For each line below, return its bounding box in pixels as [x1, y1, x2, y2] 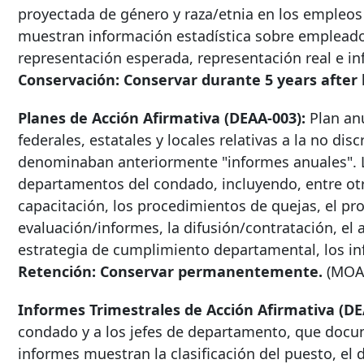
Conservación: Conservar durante [18, 70, 265, 90]
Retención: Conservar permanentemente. [18, 262, 323, 282]
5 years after [265, 70, 357, 90]
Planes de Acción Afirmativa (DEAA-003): [18, 108, 305, 128]
